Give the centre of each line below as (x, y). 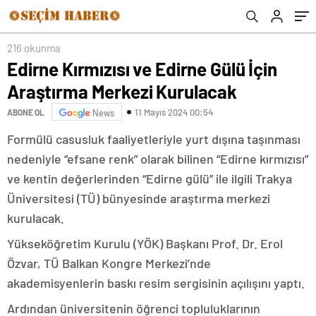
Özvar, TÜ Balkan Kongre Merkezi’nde (109, 263)
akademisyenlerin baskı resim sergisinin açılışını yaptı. (156, 283)
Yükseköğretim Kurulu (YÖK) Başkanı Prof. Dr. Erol (145, 243)
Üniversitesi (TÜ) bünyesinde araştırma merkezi (139, 198)
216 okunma (34, 48)
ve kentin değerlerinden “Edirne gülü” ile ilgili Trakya (150, 178)
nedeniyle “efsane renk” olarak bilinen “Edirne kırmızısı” (158, 159)
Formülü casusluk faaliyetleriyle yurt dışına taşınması (154, 139)
